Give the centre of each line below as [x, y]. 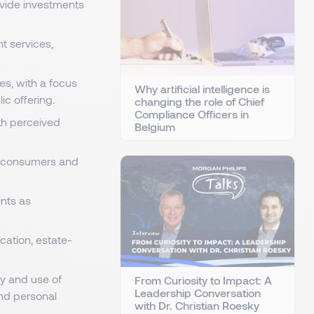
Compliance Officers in [192, 114]
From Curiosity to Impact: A [203, 280]
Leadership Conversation [198, 293]
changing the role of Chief [199, 102]
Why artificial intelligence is [202, 89]
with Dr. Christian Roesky [197, 306]
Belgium [155, 127]
